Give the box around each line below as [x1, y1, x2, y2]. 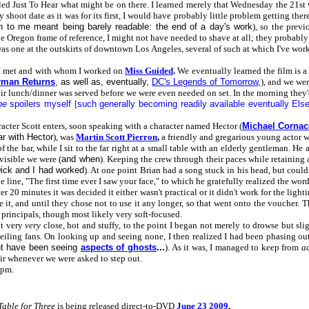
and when [61, 154, 100, 164]
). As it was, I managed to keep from [164, 242, 301, 252]
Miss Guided [125, 66, 174, 76]
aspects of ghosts [80, 242, 157, 252]
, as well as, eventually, [55, 77, 152, 87]
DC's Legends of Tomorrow [152, 77, 258, 87]
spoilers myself [6, 99, 74, 109]
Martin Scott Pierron [76, 132, 157, 142]
